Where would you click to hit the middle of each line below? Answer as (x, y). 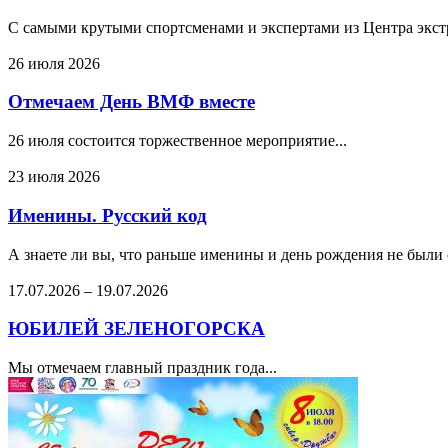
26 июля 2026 (54, 63)
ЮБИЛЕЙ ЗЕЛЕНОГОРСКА (136, 329)
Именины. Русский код (107, 215)
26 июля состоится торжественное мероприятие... (177, 141)
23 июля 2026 (54, 177)
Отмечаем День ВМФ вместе (131, 102)
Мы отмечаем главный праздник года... (142, 368)
